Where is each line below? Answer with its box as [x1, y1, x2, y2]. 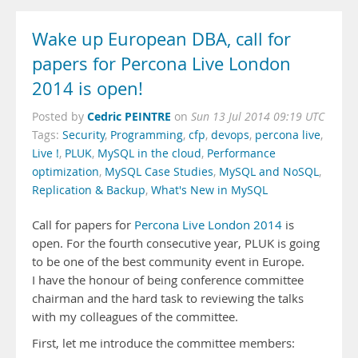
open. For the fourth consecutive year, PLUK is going [32, 236, 320, 251]
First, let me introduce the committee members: [32, 336, 295, 351]
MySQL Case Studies [105, 165, 213, 179]
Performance [207, 146, 276, 161]
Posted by [32, 109, 87, 124]
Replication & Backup [32, 183, 145, 197]
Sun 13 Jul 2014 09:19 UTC [191, 109, 324, 124]
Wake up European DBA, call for [32, 27, 291, 51]
